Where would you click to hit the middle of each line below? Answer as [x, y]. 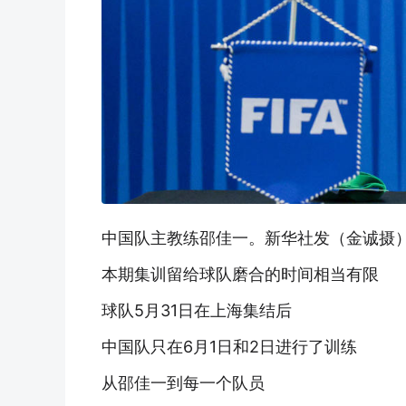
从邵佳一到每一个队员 [183, 382]
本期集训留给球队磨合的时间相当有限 [240, 274]
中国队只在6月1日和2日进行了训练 [229, 346]
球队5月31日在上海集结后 [197, 310]
